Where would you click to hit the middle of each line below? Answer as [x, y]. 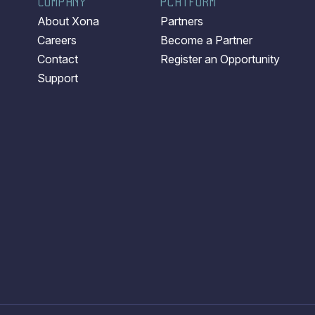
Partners [182, 21]
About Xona [68, 21]
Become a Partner [206, 40]
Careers [57, 40]
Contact [57, 59]
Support [57, 78]
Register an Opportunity [220, 59]
